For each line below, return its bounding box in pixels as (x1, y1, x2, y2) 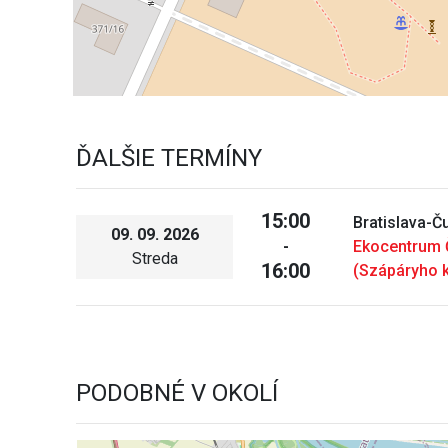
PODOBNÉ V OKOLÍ (76, 378, 279, 407)
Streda (131, 248, 178, 268)
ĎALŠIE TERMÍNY (76, 143, 263, 172)
